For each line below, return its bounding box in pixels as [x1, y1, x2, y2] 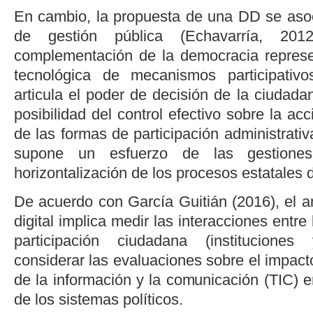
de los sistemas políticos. [14, 290, 183, 308]
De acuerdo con [14, 192, 129, 210]
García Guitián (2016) [128, 192, 276, 210]
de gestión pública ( [14, 27, 186, 45]
